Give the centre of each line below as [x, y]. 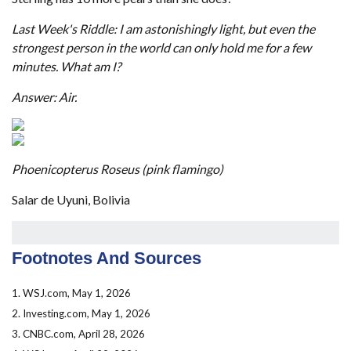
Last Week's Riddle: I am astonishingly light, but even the [163, 28]
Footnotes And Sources [107, 258]
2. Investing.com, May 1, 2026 [81, 313]
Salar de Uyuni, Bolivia [71, 199]
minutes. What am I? [66, 66]
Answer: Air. [44, 96]
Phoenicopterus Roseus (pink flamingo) [119, 168]
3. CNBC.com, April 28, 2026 [78, 334]
